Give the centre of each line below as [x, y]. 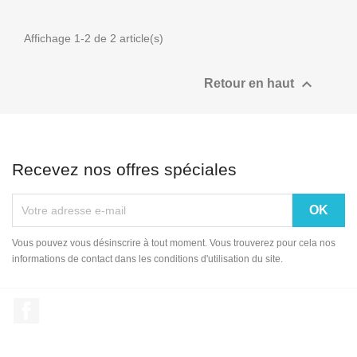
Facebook [67, 306]
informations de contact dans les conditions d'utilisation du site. [147, 259]
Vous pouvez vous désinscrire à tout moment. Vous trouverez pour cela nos [174, 243]
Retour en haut [251, 84]
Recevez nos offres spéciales [124, 169]
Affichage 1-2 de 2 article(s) [94, 38]
